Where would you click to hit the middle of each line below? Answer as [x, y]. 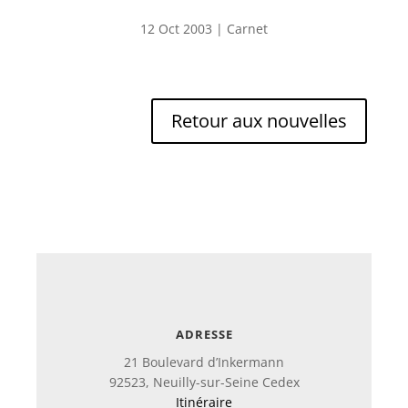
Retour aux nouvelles [260, 121]
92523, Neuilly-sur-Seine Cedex [204, 382]
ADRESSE [204, 335]
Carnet [247, 29]
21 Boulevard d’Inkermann [204, 362]
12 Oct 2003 [176, 29]
